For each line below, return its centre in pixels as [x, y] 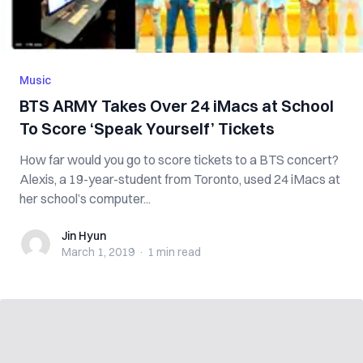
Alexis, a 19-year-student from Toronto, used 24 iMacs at [180, 179]
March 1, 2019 [98, 252]
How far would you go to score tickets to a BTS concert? [179, 160]
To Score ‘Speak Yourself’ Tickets [147, 128]
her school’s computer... [85, 199]
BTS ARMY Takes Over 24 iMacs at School [177, 106]
